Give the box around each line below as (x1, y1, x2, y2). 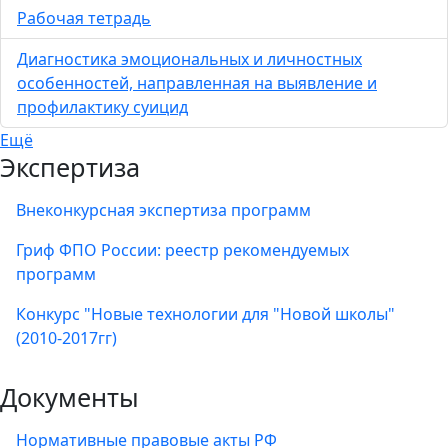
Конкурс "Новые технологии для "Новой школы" (16, 303, 395, 326)
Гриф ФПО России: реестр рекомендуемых (16, 239, 349, 262)
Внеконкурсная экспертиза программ (16, 199, 311, 222)
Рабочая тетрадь (17, 7, 151, 30)
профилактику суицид (17, 96, 188, 119)
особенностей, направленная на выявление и (17, 72, 377, 95)
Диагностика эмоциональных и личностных (17, 48, 362, 71)
